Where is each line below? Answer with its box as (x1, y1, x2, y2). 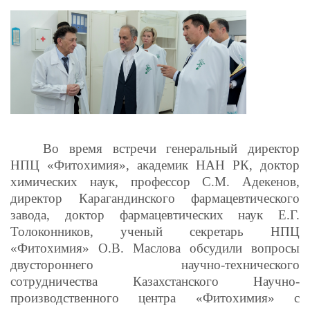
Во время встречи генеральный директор (43, 141, 300, 156)
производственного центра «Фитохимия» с (10, 291, 300, 305)
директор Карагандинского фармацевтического (10, 191, 300, 206)
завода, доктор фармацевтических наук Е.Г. (10, 208, 300, 222)
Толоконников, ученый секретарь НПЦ (10, 224, 300, 239)
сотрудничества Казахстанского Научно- (10, 274, 300, 289)
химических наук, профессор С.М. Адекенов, (10, 174, 300, 189)
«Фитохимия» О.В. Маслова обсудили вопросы (10, 241, 300, 255)
